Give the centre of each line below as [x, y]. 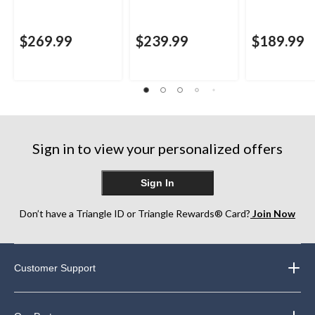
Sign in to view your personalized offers [157, 148]
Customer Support [55, 268]
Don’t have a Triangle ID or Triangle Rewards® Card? [135, 213]
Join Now [273, 213]
